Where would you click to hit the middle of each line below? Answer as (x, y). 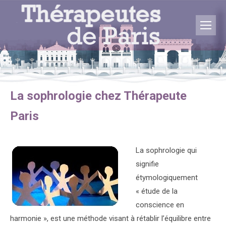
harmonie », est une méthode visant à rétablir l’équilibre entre (110, 218)
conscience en (160, 205)
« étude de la (157, 191)
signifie (147, 164)
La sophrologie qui (166, 150)
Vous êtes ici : (113, 68)
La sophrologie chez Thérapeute (98, 96)
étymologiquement (167, 178)
